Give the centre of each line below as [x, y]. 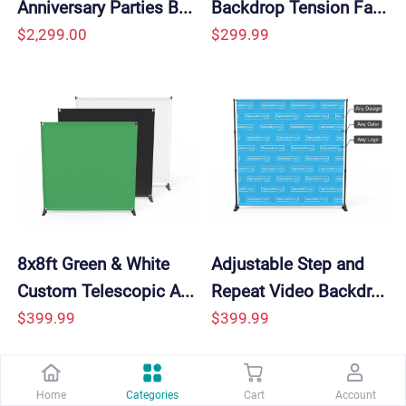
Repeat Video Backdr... [298, 291]
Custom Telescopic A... [106, 291]
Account [355, 395]
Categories [152, 395]
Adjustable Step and [288, 264]
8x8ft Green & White [94, 264]
